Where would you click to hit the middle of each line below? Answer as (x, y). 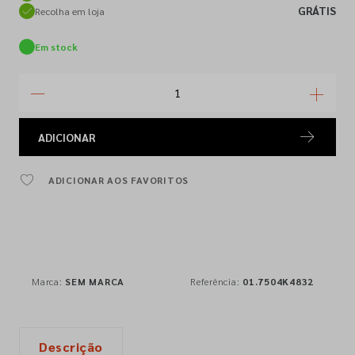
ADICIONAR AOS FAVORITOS (118, 180)
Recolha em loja (70, 11)
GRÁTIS (317, 10)
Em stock (56, 47)
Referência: (216, 281)
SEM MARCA (95, 281)
